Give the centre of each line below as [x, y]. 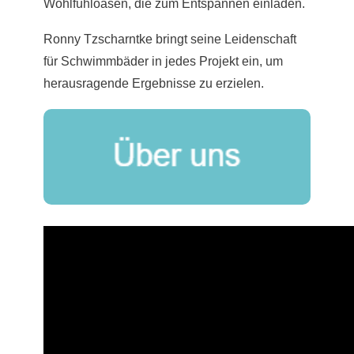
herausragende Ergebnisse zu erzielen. [154, 84]
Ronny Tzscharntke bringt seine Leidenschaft [170, 40]
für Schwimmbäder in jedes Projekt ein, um [163, 62]
